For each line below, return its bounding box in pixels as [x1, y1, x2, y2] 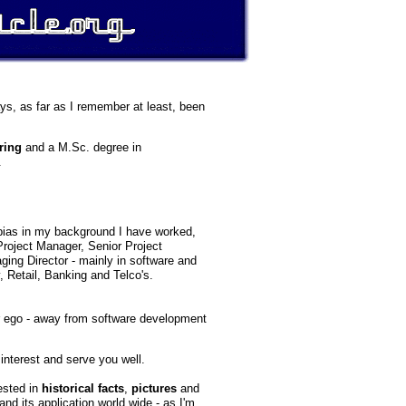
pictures [131, 382, 177, 395]
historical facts [42, 382, 124, 395]
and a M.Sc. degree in [22, 140, 141, 154]
